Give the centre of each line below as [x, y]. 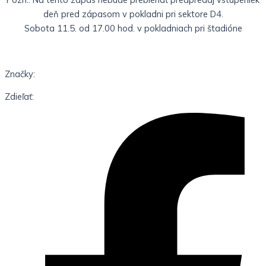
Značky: [20, 74]
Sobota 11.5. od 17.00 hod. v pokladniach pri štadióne [133, 28]
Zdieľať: [19, 97]
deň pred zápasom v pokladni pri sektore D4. [133, 14]
